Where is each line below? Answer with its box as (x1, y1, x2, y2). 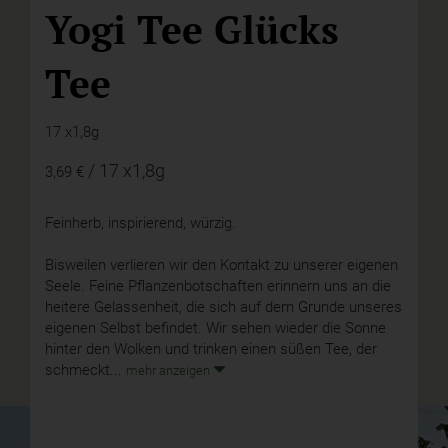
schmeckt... (45, 361, 126, 380)
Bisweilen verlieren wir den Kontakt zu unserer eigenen (45, 256, 398, 275)
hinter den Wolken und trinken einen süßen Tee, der (45, 340, 377, 359)
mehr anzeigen (126, 363, 213, 379)
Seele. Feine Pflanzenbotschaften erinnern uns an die (45, 277, 391, 296)
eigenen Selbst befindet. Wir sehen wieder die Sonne (45, 319, 386, 338)
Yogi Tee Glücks (45, 2, 339, 55)
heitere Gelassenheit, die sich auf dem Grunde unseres (45, 298, 402, 317)
